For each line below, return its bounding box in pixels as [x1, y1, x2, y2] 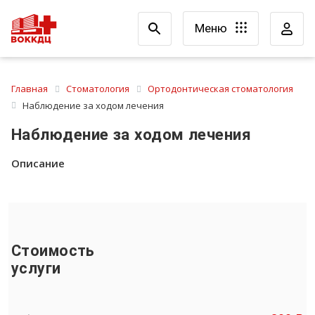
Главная [11, 82, 48, 95]
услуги [11, 259, 61, 277]
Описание [11, 156, 65, 171]
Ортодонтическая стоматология [148, 82, 293, 95]
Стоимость [11, 241, 95, 259]
